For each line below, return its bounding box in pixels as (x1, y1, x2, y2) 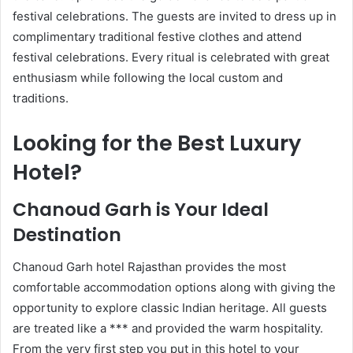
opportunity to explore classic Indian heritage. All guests (13, 299, 327, 315)
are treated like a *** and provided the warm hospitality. (13, 320, 323, 336)
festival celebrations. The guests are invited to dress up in (13, 8, 336, 24)
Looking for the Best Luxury (13, 128, 301, 158)
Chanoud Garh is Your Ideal (13, 197, 269, 223)
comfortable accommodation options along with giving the (13, 279, 336, 295)
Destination (13, 222, 121, 248)
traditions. (13, 90, 69, 106)
